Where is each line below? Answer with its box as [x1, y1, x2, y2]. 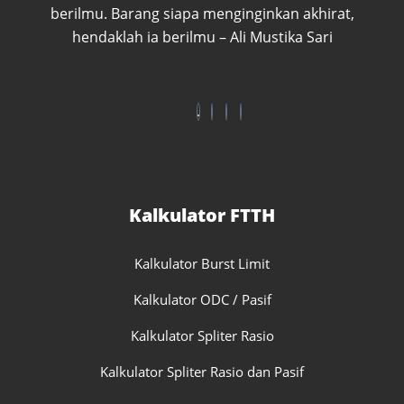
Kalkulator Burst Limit [134, 254, 270, 272]
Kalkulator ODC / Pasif [133, 290, 271, 308]
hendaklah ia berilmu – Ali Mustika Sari [71, 27, 333, 48]
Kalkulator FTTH [129, 203, 275, 227]
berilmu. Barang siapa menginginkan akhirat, [50, 4, 354, 24]
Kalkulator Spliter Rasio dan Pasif [100, 363, 304, 381]
